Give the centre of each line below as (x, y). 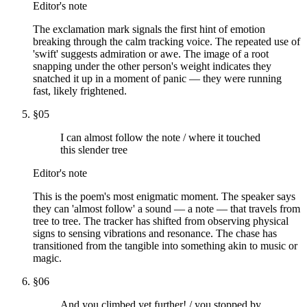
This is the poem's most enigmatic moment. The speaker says (164, 196)
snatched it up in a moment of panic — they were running (157, 78)
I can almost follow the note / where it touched (160, 137)
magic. (47, 258)
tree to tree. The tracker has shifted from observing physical (161, 221)
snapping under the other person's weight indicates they (152, 66)
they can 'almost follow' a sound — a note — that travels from (167, 208)
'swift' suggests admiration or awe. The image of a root (151, 53)
